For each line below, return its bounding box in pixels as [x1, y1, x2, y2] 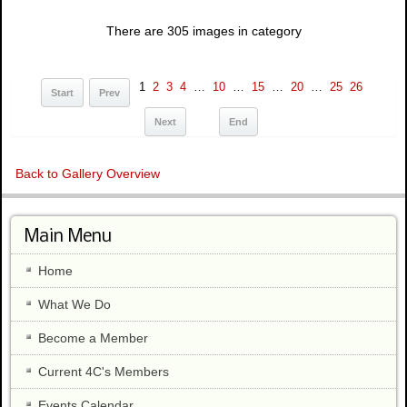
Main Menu [25, 227, 112, 246]
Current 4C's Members [38, 363, 169, 379]
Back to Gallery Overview [15, 165, 160, 181]
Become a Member [38, 330, 148, 345]
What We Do [38, 296, 111, 312]
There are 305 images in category [105, 23, 302, 38]
